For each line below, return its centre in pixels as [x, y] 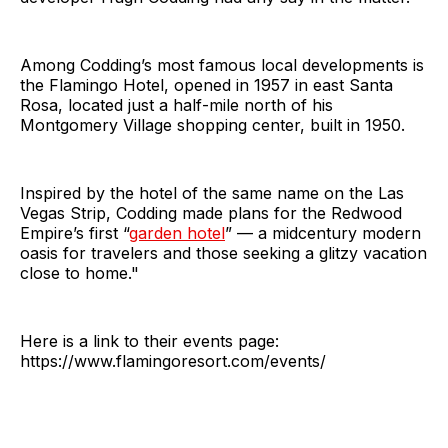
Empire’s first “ [74, 233]
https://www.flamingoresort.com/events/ [173, 361]
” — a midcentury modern [323, 233]
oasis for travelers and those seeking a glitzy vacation [223, 253]
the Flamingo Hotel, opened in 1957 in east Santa [206, 85]
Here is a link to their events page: [149, 341]
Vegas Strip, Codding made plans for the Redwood [211, 213]
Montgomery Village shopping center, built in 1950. [212, 125]
